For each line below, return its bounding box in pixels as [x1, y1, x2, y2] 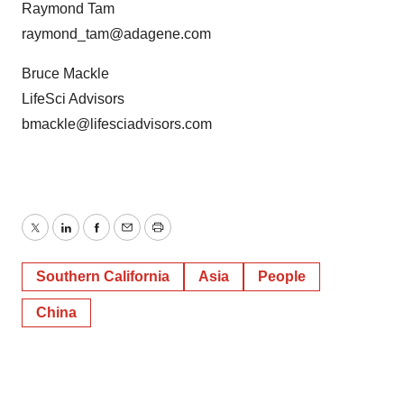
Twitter [33, 230, 77, 246]
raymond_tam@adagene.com [22, 26, 211, 41]
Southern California [36, 269, 170, 284]
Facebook [95, 230, 160, 246]
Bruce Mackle [22, 66, 109, 81]
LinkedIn [64, 230, 120, 246]
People [258, 269, 306, 284]
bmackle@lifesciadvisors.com [22, 116, 212, 132]
